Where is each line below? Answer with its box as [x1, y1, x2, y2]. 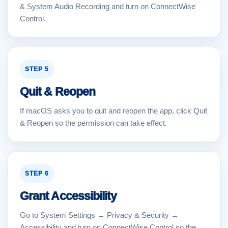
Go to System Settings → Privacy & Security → [20, 211, 179, 219]
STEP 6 [25, 170, 49, 177]
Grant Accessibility [20, 189, 117, 203]
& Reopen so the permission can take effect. [20, 119, 167, 127]
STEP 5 [25, 66, 49, 73]
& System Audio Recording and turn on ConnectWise [20, 2, 195, 11]
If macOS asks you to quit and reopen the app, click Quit [20, 106, 207, 115]
